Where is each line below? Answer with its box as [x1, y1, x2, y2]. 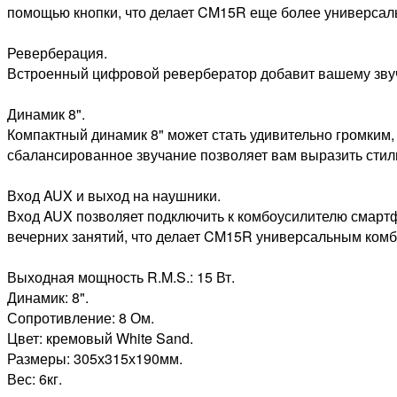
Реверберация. [7, 43, 107, 64]
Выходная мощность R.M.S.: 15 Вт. [7, 267, 235, 288]
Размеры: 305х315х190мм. [7, 348, 183, 370]
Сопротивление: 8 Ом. [7, 307, 154, 329]
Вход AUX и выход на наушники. [7, 185, 221, 206]
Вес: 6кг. [7, 369, 62, 390]
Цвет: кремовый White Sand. [7, 328, 193, 349]
